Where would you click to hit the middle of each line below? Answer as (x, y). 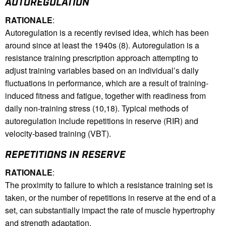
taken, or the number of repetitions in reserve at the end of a (110, 198)
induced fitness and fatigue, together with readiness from (105, 96)
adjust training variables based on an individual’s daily (102, 71)
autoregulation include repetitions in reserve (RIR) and (102, 121)
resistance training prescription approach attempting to (102, 58)
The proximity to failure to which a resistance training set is (109, 185)
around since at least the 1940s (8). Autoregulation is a (102, 45)
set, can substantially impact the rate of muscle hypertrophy (110, 210)
